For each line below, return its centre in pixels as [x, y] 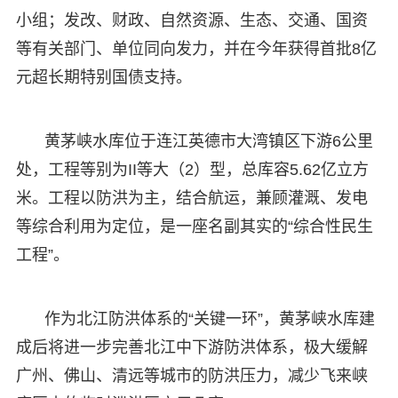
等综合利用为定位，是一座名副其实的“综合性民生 [194, 226]
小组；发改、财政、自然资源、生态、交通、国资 [191, 20]
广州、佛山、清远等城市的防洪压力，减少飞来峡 [191, 375]
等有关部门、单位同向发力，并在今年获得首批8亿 [196, 48]
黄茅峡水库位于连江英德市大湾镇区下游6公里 [208, 141]
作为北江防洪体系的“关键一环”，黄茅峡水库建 [209, 318]
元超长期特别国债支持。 [103, 77]
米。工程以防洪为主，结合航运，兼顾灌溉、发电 [191, 198]
